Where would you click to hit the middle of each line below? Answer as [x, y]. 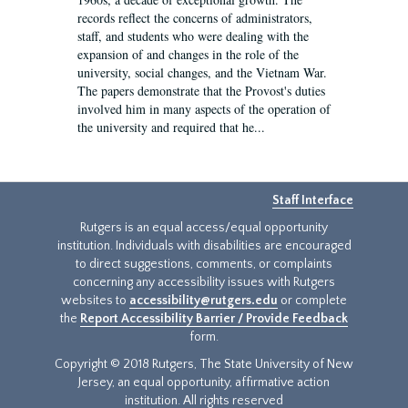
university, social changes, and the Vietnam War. [202, 72]
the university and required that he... [171, 127]
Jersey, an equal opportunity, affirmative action [204, 382]
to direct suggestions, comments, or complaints [204, 264]
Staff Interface [313, 200]
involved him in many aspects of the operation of [204, 109]
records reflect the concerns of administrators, [195, 18]
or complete [312, 301]
